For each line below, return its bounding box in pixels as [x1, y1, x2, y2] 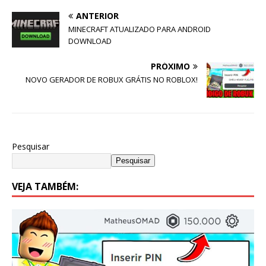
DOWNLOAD [68, 36, 112, 47]
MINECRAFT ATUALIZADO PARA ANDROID [68, 24, 211, 35]
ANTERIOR [76, 10, 119, 22]
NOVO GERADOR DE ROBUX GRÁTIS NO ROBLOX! [26, 74, 198, 85]
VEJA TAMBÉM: [12, 180, 78, 194]
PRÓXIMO [151, 61, 190, 72]
